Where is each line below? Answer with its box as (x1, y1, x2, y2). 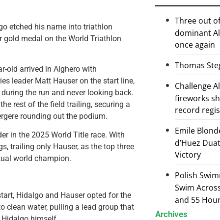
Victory (175, 149, 201, 161)
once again (175, 39, 215, 51)
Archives (155, 209, 188, 219)
